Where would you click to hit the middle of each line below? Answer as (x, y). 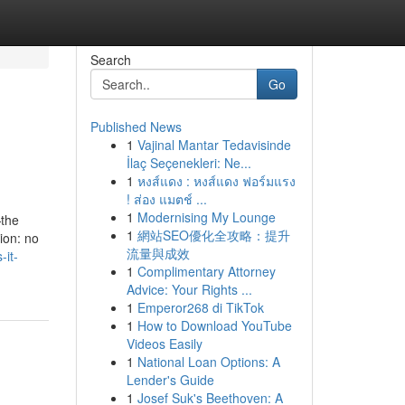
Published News (136, 127)
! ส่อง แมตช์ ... (166, 199)
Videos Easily (164, 344)
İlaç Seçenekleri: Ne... (188, 163)
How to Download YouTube (214, 325)
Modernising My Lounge (206, 217)
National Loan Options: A (208, 362)
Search (110, 60)
